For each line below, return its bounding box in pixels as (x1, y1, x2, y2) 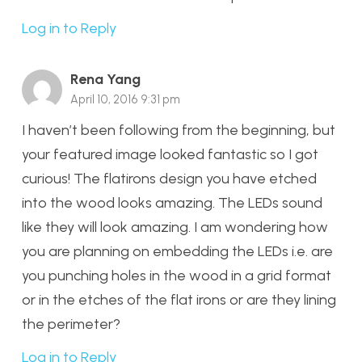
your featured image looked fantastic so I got (22, 145, 318, 164)
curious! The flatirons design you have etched (22, 170, 317, 188)
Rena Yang (70, 69, 141, 88)
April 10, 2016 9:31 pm (70, 91, 180, 107)
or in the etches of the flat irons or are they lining (22, 291, 336, 309)
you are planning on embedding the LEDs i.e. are (22, 242, 333, 261)
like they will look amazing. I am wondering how (22, 218, 328, 237)
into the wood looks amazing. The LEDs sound (22, 194, 322, 213)
